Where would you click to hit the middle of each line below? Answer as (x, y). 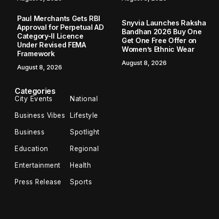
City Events (34, 99)
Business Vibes (40, 115)
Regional (84, 149)
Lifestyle (84, 115)
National (84, 99)
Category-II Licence (50, 36)
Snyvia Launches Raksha (164, 23)
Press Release (38, 182)
